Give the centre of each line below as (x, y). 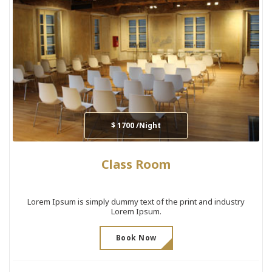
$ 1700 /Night (136, 125)
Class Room (136, 164)
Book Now (136, 237)
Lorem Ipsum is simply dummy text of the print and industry (136, 201)
